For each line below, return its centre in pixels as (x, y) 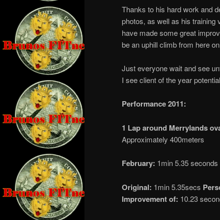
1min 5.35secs (177, 187)
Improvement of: (150, 199)
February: (138, 163)
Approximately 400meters (163, 139)
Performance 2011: (154, 104)
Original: (137, 187)
